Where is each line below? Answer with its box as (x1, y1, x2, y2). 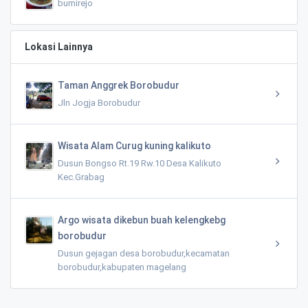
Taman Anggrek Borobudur (58, 79, 179, 91)
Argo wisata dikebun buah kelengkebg (58, 214, 225, 225)
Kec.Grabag (58, 171, 104, 182)
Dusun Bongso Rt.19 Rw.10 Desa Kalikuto (58, 157, 221, 168)
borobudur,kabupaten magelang (58, 261, 186, 272)
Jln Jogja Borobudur (58, 97, 140, 108)
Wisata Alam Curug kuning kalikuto (58, 140, 211, 151)
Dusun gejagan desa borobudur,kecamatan (58, 247, 230, 258)
